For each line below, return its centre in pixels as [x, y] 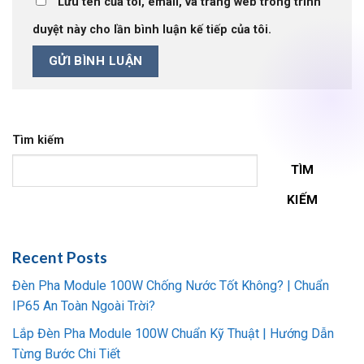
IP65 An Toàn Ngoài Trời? [84, 305]
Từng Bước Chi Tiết [66, 354]
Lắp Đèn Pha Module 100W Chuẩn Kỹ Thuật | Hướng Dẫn [173, 334]
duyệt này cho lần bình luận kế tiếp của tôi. [152, 29]
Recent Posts [60, 258]
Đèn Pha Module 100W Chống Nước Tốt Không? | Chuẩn [171, 285]
